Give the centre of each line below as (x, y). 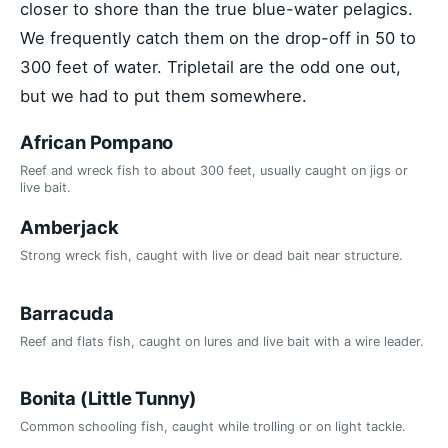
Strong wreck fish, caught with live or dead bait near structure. (211, 256)
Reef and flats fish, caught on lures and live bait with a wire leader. (222, 341)
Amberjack (69, 227)
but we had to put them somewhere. (163, 96)
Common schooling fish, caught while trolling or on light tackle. (213, 426)
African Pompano (97, 142)
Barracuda (67, 312)
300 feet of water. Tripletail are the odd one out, (210, 67)
